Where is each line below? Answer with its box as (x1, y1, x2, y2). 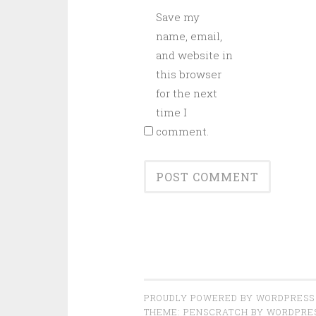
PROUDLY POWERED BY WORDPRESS (143, 291, 315, 303)
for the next (155, 86, 217, 100)
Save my (155, 10, 200, 24)
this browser (155, 67, 221, 81)
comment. (155, 124, 209, 138)
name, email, (155, 29, 222, 43)
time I (155, 105, 187, 119)
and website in (155, 48, 233, 62)
